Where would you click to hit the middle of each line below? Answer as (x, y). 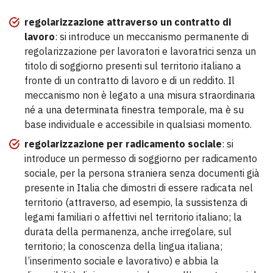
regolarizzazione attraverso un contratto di (128, 22)
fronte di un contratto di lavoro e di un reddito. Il (129, 80)
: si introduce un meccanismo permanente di (152, 37)
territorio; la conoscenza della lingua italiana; (123, 246)
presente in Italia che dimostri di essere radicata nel (139, 188)
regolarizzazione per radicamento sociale (123, 144)
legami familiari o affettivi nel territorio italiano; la (133, 217)
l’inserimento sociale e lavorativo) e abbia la (122, 261)
